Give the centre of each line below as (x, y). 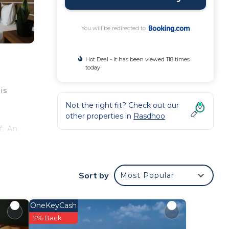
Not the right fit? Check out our (122, 105)
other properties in (99, 116)
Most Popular (147, 175)
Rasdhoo (149, 116)
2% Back (47, 217)
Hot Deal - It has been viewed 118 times (137, 59)
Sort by (94, 175)
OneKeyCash (53, 205)
